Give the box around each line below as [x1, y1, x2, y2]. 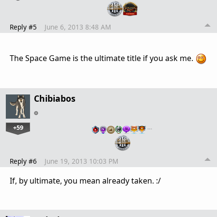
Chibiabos [34, 92, 76, 104]
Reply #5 [10, 22, 37, 31]
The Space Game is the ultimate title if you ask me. [10, 52, 195, 63]
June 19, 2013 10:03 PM [45, 156, 118, 166]
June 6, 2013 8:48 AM [45, 22, 111, 31]
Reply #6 [10, 156, 37, 166]
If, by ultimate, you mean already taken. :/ [10, 175, 161, 186]
